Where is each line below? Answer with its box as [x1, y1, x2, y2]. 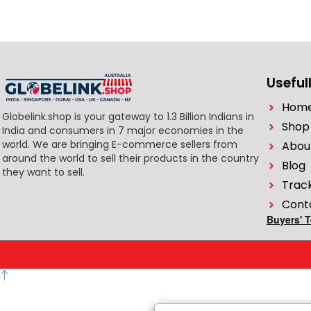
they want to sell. [2, 165, 85, 179]
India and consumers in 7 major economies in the [2, 123, 244, 137]
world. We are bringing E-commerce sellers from [2, 137, 237, 151]
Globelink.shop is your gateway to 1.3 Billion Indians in [2, 109, 254, 124]
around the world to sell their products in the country [2, 151, 259, 165]
